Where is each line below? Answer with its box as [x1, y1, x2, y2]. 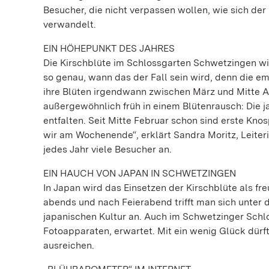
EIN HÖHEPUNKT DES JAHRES [43, 43, 175, 54]
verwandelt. [43, 19, 96, 30]
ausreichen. [43, 240, 94, 251]
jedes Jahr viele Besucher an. [43, 144, 172, 155]
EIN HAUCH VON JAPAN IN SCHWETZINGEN [43, 168, 236, 179]
